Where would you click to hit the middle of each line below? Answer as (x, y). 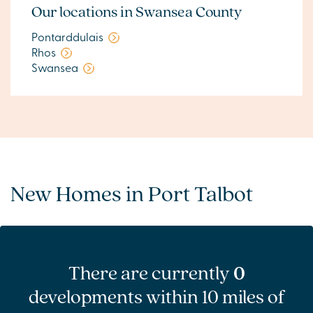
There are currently (151, 272)
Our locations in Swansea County (137, 11)
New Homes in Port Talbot (132, 193)
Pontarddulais (67, 36)
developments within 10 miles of (156, 296)
